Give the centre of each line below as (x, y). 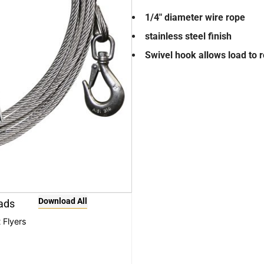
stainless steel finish (188, 37)
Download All (63, 201)
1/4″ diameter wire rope (195, 18)
